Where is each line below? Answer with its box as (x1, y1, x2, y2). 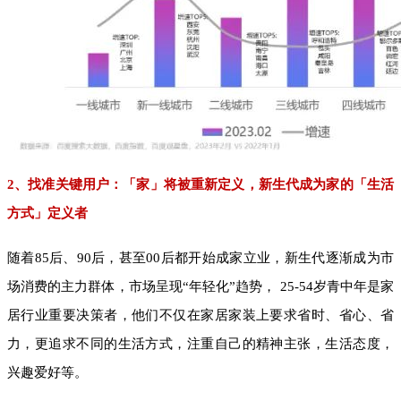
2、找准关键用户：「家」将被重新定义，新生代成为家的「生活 (7, 176, 394, 192)
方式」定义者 (7, 205, 88, 220)
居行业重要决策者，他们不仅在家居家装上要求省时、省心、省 (7, 307, 394, 322)
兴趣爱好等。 (7, 364, 88, 380)
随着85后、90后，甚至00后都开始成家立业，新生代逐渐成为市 (7, 250, 394, 265)
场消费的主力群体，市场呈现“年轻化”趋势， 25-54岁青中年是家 (7, 278, 394, 294)
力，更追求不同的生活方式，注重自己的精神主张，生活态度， (7, 336, 394, 351)
